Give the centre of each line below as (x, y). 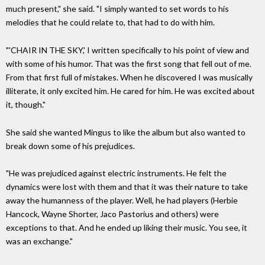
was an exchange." (41, 241)
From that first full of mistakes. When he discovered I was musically (129, 77)
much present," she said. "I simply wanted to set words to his (117, 8)
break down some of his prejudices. (70, 146)
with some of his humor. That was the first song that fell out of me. (129, 63)
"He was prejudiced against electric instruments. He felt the (116, 173)
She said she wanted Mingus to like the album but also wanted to (126, 132)
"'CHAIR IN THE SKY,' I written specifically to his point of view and (127, 50)
